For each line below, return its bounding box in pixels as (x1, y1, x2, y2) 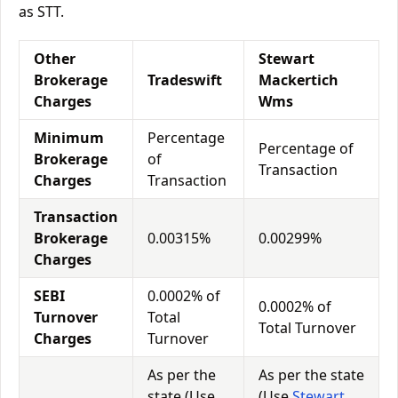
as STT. (19, 2, 64, 21)
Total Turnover (259, 318, 356, 338)
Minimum (34, 128, 104, 147)
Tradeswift (147, 70, 222, 90)
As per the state (259, 365, 364, 385)
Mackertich (259, 70, 338, 90)
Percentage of (259, 139, 354, 158)
